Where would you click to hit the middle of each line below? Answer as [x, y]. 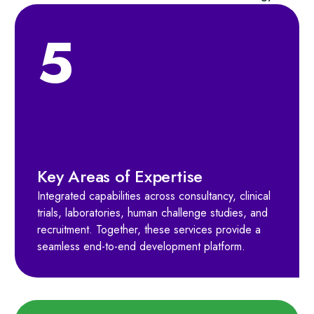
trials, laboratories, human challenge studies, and [153, 213]
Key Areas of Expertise [120, 176]
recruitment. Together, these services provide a [149, 230]
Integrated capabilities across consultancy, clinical [154, 196]
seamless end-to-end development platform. [142, 246]
